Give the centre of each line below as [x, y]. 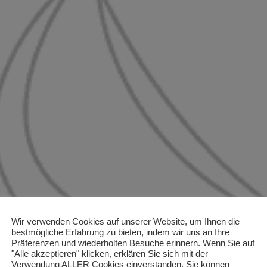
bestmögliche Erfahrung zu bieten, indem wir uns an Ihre [120, 232]
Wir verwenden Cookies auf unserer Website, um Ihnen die [125, 221]
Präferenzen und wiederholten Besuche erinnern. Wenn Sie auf [133, 243]
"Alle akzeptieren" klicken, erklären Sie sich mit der [110, 254]
